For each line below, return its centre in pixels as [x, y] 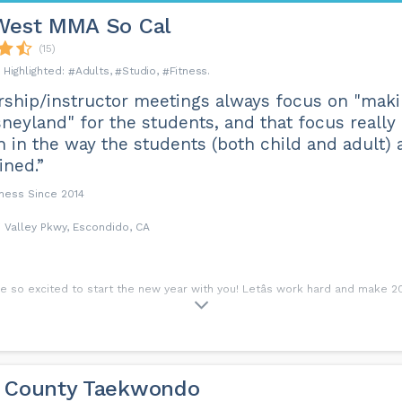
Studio [139, 71]
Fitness [188, 71]
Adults [92, 71]
